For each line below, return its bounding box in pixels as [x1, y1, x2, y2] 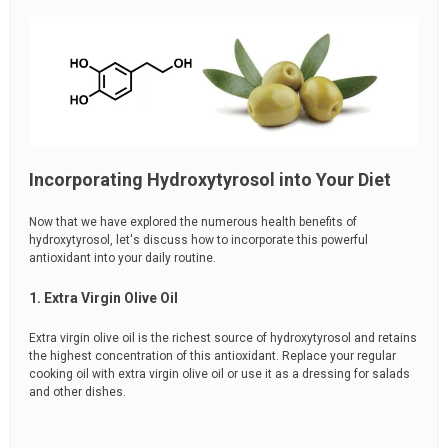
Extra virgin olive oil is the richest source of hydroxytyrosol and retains [29, 331, 417, 346]
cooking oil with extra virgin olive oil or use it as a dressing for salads [29, 367, 410, 382]
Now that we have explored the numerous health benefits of [29, 215, 357, 230]
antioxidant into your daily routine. [29, 251, 216, 266]
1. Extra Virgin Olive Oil [29, 290, 178, 307]
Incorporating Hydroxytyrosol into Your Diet [29, 169, 391, 191]
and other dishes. [29, 385, 126, 400]
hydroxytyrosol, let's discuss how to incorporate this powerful [29, 233, 368, 248]
